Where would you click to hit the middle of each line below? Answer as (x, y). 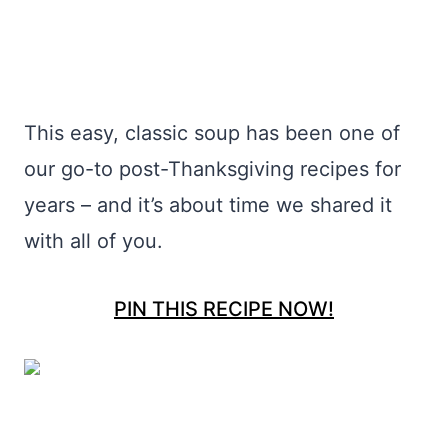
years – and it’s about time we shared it (208, 205)
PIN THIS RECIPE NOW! (224, 309)
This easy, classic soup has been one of (212, 133)
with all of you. (93, 241)
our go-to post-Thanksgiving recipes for (212, 169)
